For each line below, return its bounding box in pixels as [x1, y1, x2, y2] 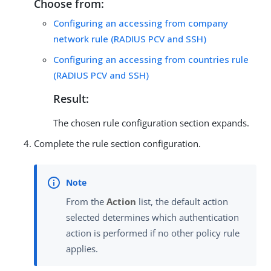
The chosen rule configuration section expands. [53, 117, 249, 129]
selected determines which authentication [66, 211, 239, 224]
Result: [53, 91, 89, 106]
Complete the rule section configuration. [34, 137, 201, 150]
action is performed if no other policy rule [66, 227, 240, 240]
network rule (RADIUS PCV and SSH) [53, 33, 206, 45]
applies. [66, 243, 98, 255]
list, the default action [136, 195, 228, 208]
